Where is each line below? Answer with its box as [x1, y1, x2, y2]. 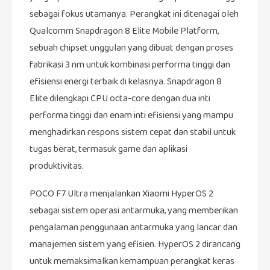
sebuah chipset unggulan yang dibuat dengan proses [29, 40, 233, 57]
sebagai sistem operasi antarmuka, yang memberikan [29, 203, 238, 220]
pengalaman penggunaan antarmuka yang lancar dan [29, 220, 237, 237]
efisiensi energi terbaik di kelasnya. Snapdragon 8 [29, 74, 222, 91]
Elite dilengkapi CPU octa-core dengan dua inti [29, 91, 210, 108]
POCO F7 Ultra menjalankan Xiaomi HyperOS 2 [29, 186, 213, 203]
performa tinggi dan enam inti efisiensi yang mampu [29, 108, 233, 125]
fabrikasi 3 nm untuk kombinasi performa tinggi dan [29, 57, 230, 74]
